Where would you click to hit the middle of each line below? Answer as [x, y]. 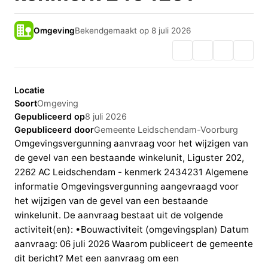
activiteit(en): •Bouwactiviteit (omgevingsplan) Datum [132, 230]
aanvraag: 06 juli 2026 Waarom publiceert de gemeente [134, 244]
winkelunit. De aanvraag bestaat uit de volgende [119, 215]
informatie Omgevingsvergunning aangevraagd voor [127, 187]
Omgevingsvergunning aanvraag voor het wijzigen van [131, 144]
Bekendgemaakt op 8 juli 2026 [133, 30]
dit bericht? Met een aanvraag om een [97, 258]
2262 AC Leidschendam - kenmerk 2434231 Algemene [131, 172]
